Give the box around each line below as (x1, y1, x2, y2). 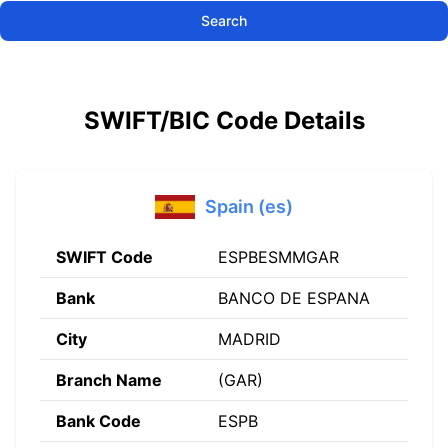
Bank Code (56, 411, 141, 431)
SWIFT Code (56, 247, 153, 267)
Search (201, 12, 247, 29)
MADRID (218, 329, 281, 349)
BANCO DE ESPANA (218, 288, 370, 308)
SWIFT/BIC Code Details (83, 106, 365, 135)
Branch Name (56, 370, 162, 390)
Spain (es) (205, 196, 293, 217)
